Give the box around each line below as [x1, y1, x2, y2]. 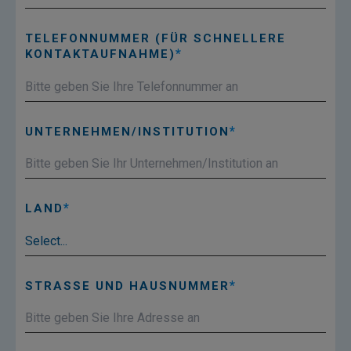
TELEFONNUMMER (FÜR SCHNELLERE [25, 31, 286, 46]
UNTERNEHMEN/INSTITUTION [25, 124, 230, 139]
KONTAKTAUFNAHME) [25, 47, 175, 62]
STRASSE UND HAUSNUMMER [25, 278, 220, 293]
